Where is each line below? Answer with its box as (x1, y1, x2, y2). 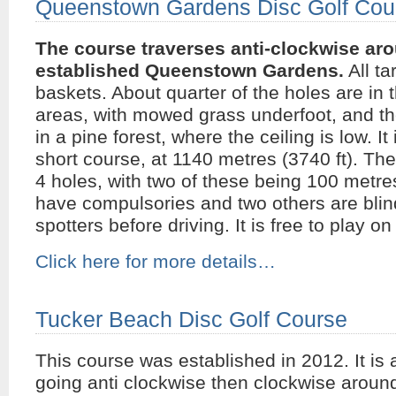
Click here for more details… (35, 251, 276, 272)
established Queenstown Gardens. (35, 60, 344, 81)
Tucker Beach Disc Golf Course (35, 308, 347, 331)
